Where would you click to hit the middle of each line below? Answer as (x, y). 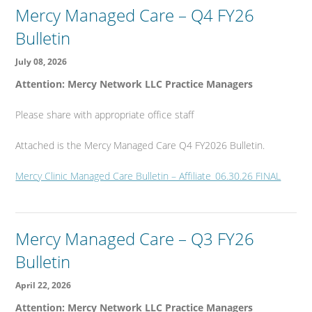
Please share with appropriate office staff (105, 115)
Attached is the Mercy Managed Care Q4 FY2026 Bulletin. (140, 146)
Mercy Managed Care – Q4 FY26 (135, 15)
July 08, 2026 (41, 62)
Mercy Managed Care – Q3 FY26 (135, 239)
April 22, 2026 (44, 286)
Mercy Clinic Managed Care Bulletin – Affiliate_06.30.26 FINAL (148, 176)
